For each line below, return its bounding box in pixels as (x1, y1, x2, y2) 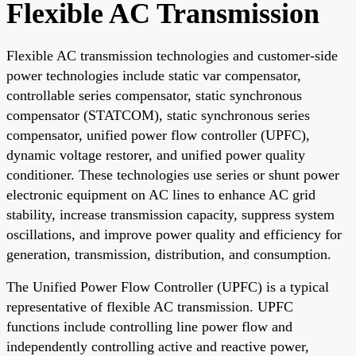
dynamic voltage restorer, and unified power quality (6, 146, 305, 163)
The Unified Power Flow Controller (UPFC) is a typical (6, 278, 329, 295)
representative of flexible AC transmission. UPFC (6, 298, 293, 315)
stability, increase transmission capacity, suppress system (6, 206, 335, 222)
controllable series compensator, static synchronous (6, 87, 302, 103)
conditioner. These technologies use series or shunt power (6, 166, 339, 183)
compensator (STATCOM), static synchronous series (6, 106, 310, 123)
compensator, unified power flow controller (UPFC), (6, 126, 310, 143)
